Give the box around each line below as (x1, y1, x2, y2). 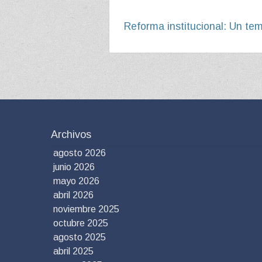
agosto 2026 (53, 148, 106, 158)
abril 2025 (53, 246, 94, 256)
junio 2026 (53, 162, 95, 172)
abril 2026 (53, 190, 94, 200)
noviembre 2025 (53, 204, 119, 214)
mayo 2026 (53, 176, 99, 186)
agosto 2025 (53, 232, 106, 242)
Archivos (51, 129, 91, 140)
